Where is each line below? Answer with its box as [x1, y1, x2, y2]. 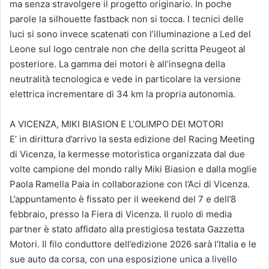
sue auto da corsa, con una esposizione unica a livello [10, 253, 237, 265]
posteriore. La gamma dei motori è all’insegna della [10, 58, 225, 70]
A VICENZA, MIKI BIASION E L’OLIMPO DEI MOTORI [10, 118, 223, 130]
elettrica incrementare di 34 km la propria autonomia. [10, 88, 235, 100]
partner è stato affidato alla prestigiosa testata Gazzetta [10, 223, 244, 235]
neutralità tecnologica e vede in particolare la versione [10, 73, 241, 85]
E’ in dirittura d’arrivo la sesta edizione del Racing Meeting [10, 133, 255, 145]
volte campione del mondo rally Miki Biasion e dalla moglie [10, 163, 257, 175]
